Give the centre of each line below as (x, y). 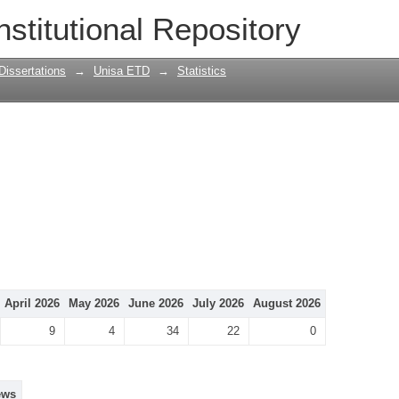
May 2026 (94, 303)
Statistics (202, 71)
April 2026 (32, 303)
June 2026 (156, 303)
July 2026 (218, 303)
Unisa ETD (122, 71)
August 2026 (287, 303)
